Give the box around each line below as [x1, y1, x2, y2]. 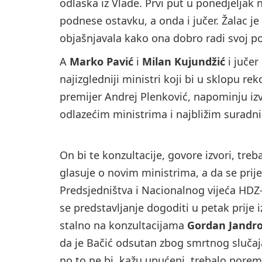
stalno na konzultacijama [60, 218, 187, 233]
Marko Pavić [70, 54, 133, 69]
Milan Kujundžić [142, 54, 225, 69]
